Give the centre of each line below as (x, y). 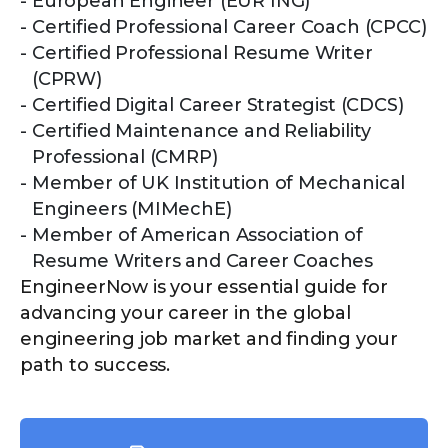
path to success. (95, 365)
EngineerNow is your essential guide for (204, 287)
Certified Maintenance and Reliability (201, 131)
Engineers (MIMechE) (132, 209)
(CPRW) (67, 79)
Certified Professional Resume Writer (202, 53)
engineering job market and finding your (209, 339)
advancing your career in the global (185, 313)
